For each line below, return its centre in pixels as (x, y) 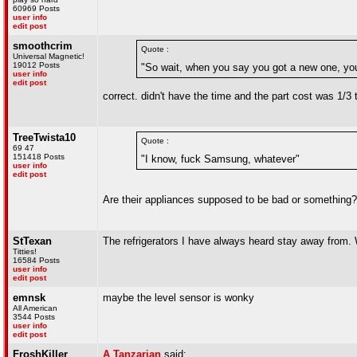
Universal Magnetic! (49, 56)
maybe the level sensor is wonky (178, 298)
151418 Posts (39, 157)
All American (35, 308)
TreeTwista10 (44, 137)
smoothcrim (43, 46)
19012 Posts (36, 65)
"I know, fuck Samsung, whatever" (220, 159)
